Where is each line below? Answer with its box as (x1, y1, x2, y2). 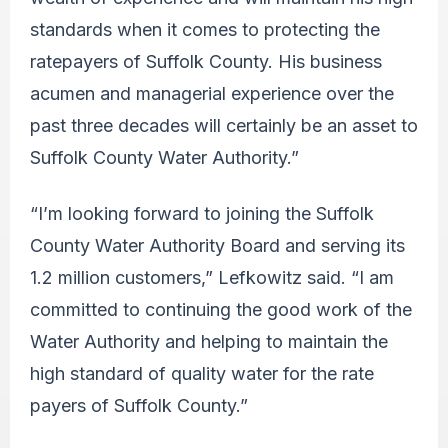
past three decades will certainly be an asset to (30, 114, 418, 136)
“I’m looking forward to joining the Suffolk (30, 202, 374, 224)
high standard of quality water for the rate (30, 362, 374, 384)
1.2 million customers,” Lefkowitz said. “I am (30, 266, 394, 288)
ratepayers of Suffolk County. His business (30, 50, 382, 72)
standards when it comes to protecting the (30, 18, 380, 40)
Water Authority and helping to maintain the (30, 330, 388, 352)
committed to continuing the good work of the (30, 298, 412, 320)
